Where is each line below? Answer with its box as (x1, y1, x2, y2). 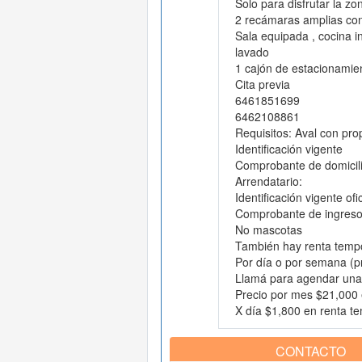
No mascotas (234, 221, 302, 238)
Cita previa (234, 76, 290, 93)
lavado (234, 44, 269, 61)
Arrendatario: (234, 173, 302, 190)
